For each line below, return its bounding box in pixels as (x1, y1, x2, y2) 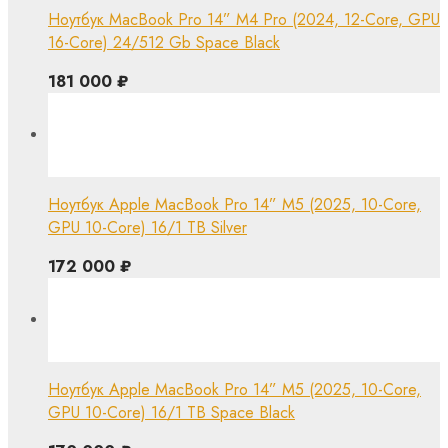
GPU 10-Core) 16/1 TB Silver (48, 215, 247, 239)
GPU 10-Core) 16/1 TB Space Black (48, 400, 295, 424)
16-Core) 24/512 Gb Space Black (48, 30, 280, 54)
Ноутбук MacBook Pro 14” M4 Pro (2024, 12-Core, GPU (48, 7, 440, 31)
